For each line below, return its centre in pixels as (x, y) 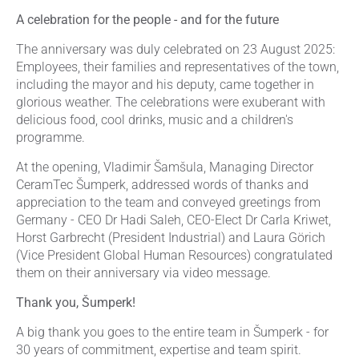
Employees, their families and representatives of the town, (177, 67)
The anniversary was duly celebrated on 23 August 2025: (175, 49)
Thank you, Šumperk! (76, 303)
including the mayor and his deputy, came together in (165, 85)
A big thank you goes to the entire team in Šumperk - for (172, 332)
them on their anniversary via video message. (143, 273)
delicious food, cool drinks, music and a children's (155, 120)
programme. (50, 137)
